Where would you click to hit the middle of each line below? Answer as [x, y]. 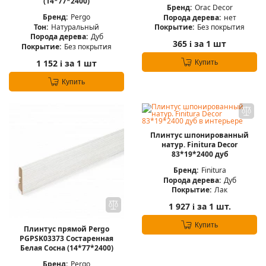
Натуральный [75, 27]
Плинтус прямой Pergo [66, 229]
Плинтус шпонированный [199, 135]
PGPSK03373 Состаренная [66, 238]
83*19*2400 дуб [199, 154]
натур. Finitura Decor [199, 145]
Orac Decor [213, 7]
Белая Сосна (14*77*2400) [66, 248]
